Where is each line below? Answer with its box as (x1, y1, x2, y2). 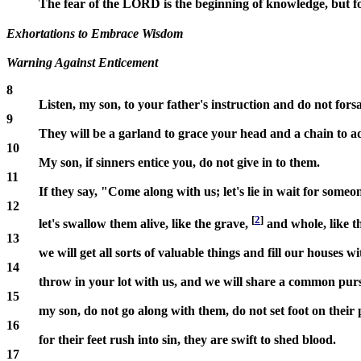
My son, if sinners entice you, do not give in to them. (39, 155, 320, 169)
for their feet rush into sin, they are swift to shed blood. (39, 332, 336, 346)
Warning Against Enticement (6, 55, 158, 69)
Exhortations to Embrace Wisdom (6, 26, 183, 40)
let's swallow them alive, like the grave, (39, 216, 251, 230)
